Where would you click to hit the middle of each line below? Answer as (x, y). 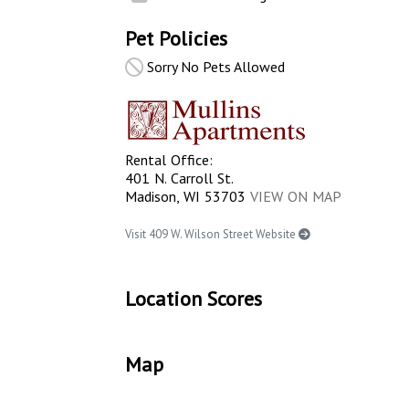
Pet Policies (176, 38)
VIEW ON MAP (296, 196)
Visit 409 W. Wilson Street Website (212, 234)
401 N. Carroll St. (179, 178)
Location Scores (194, 299)
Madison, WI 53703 (188, 196)
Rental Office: (169, 160)
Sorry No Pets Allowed (214, 67)
